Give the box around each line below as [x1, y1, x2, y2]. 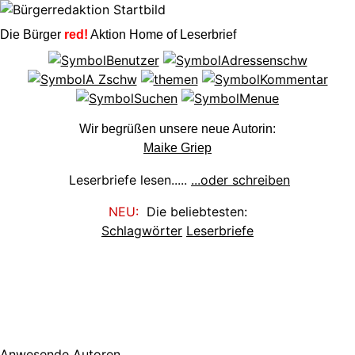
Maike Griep [143, 141, 212, 155]
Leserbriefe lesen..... [65, 172, 187, 189]
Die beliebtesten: [138, 204, 247, 220]
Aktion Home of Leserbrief [88, 28, 236, 41]
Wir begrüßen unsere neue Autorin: [79, 122, 276, 136]
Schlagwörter [101, 223, 182, 239]
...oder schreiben [191, 172, 290, 189]
